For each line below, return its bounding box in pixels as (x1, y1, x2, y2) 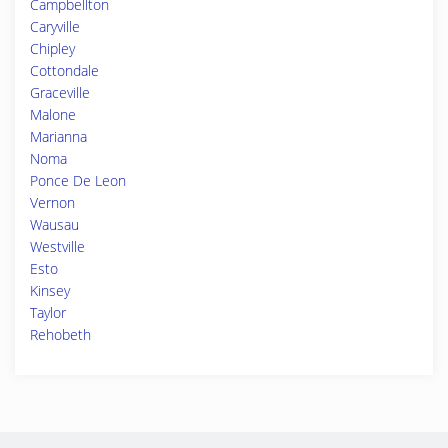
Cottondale (30, 61, 99, 80)
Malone (30, 105, 76, 124)
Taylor (30, 303, 66, 322)
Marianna (30, 127, 87, 146)
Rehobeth (30, 325, 91, 344)
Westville (30, 237, 85, 256)
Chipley (30, 39, 75, 58)
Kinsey (30, 281, 70, 300)
